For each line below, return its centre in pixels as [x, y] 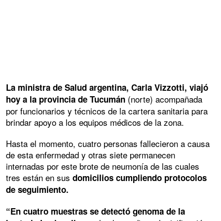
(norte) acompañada [164, 99]
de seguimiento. [38, 190]
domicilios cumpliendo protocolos [140, 178]
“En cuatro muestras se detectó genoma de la [95, 211]
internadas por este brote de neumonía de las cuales [103, 166]
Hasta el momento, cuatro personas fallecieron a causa [108, 144]
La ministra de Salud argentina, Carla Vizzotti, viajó [107, 88]
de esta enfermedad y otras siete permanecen [91, 155]
